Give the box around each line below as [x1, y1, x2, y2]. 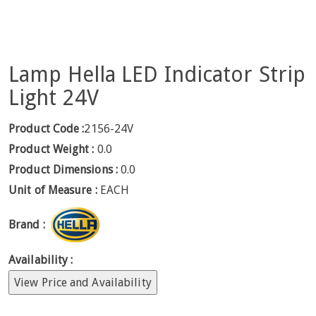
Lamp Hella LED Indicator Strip [8, 62, 306, 87]
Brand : [8, 218, 45, 232]
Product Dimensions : [8, 162, 118, 176]
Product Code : [8, 121, 85, 135]
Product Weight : [8, 142, 95, 156]
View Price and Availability [14, 275, 152, 289]
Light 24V [8, 85, 99, 111]
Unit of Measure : [8, 183, 100, 197]
